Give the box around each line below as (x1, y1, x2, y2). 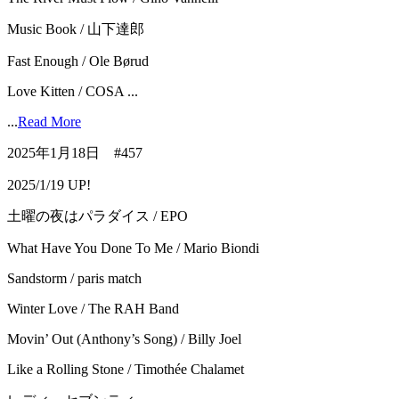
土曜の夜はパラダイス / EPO (7, 208, 188, 224)
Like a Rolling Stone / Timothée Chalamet (7, 362, 244, 378)
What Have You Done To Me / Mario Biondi (7, 240, 259, 256)
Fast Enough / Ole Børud (7, 53, 149, 69)
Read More (18, 114, 81, 130)
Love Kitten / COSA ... (7, 84, 138, 100)
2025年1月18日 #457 (7, 145, 142, 161)
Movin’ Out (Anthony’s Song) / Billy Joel (7, 331, 241, 347)
